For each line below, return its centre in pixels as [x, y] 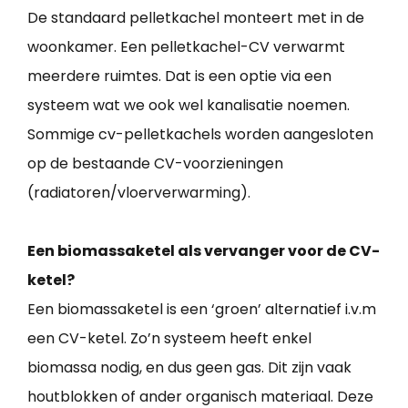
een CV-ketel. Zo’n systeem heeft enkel [169, 339]
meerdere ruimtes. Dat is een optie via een [179, 76]
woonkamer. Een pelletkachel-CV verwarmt [186, 47]
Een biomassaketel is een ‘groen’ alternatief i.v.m [202, 310]
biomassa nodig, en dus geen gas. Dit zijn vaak [189, 368]
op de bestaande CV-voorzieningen [155, 164]
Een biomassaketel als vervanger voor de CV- [204, 251]
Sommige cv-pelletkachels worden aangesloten [200, 135]
